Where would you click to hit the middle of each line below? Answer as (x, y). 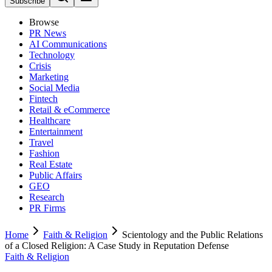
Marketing (49, 77)
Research (47, 197)
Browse (44, 22)
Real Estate (51, 164)
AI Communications (68, 44)
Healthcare (50, 121)
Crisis (40, 66)
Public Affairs (56, 175)
